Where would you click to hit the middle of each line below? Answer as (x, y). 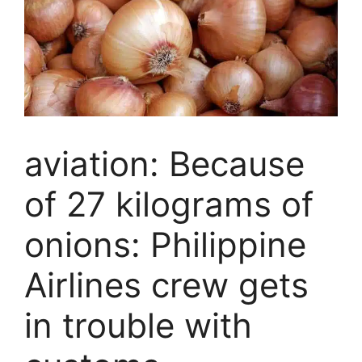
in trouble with (138, 325)
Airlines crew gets (166, 284)
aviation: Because (164, 163)
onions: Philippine (165, 244)
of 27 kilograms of (169, 204)
